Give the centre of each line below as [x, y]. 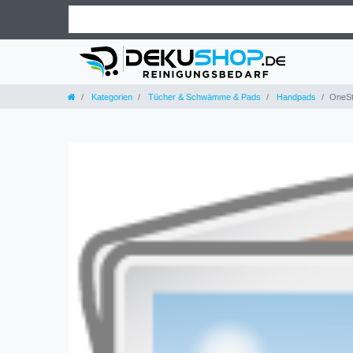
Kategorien [111, 97]
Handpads [295, 97]
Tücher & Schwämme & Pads [203, 97]
